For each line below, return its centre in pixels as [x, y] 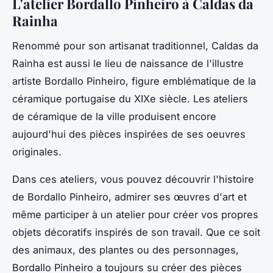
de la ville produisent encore [147, 116]
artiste [28, 81]
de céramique [45, 116]
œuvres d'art [204, 197]
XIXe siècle [161, 98]
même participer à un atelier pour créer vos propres [135, 214]
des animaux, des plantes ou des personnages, [126, 250]
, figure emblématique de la [191, 81]
